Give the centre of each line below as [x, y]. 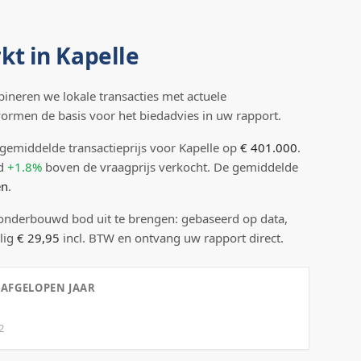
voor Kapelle [185, 147]
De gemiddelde [254, 167]
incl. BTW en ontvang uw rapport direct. [172, 238]
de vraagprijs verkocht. [145, 167]
